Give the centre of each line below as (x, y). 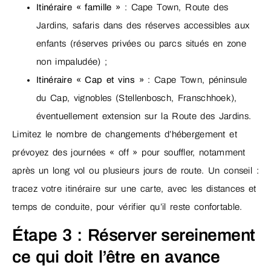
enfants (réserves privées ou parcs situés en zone (142, 43)
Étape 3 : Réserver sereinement (134, 235)
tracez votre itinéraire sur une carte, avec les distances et (134, 188)
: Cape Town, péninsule (195, 80)
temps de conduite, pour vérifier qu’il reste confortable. (127, 207)
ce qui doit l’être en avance (116, 257)
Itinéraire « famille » (79, 7)
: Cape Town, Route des (175, 7)
